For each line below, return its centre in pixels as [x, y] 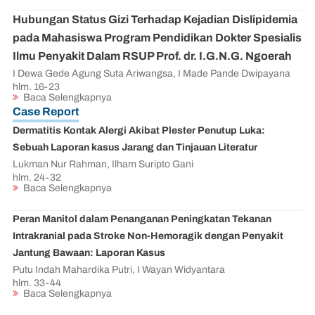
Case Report [46, 111]
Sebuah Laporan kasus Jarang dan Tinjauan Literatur [135, 148]
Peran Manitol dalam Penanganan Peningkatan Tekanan [142, 219]
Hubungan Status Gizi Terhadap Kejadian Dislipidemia [155, 19]
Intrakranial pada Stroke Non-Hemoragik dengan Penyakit [148, 236]
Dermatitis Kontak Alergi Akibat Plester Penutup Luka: [139, 131]
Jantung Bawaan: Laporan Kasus [89, 253]
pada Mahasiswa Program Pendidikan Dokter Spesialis [157, 38]
